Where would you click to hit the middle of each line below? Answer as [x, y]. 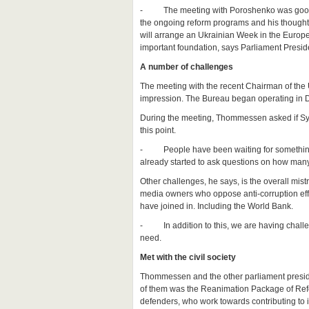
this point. [158, 130]
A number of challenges [187, 67]
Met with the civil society [188, 257]
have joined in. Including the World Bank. [217, 206]
